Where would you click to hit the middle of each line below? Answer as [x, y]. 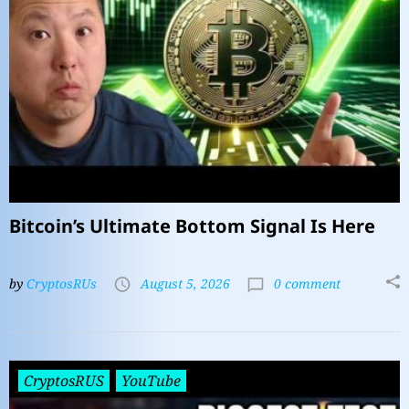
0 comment [305, 284]
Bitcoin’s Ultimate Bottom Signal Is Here [192, 226]
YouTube [151, 381]
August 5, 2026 [185, 284]
